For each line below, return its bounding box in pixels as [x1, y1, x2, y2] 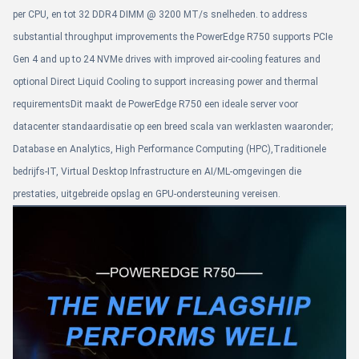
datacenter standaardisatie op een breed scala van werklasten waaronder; [13, 121, 333, 132]
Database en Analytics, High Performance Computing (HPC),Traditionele [13, 143, 326, 155]
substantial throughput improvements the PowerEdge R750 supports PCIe [13, 31, 333, 42]
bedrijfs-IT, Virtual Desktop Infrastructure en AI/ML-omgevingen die [13, 166, 301, 177]
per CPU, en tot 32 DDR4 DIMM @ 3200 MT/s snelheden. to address [13, 9, 308, 20]
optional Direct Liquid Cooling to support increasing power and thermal [13, 76, 318, 87]
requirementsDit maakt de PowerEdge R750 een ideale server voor [13, 99, 298, 110]
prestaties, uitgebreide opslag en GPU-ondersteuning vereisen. [13, 188, 280, 200]
